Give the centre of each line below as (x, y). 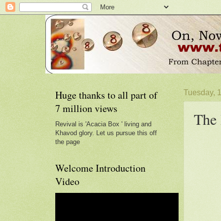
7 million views (86, 108)
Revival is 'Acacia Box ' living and (103, 124)
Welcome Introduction (100, 168)
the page (68, 142)
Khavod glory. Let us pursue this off (106, 133)
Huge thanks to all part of (106, 95)
